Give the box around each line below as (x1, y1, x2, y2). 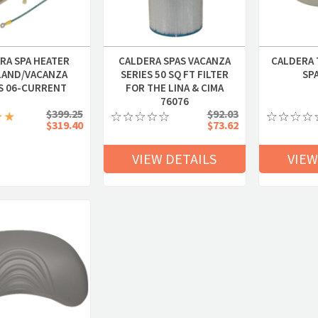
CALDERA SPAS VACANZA (118, 54, 231, 68)
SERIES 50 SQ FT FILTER (120, 67, 229, 82)
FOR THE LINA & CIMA (125, 81, 224, 95)
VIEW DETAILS (132, 150, 217, 168)
